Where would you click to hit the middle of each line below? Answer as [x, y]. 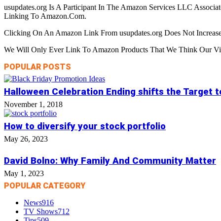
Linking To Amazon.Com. [45, 16]
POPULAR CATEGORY [45, 186]
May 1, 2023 [24, 173]
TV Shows [41, 211]
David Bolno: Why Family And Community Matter [110, 161]
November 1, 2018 [33, 104]
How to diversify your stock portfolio [85, 126]
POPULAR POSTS [37, 67]
